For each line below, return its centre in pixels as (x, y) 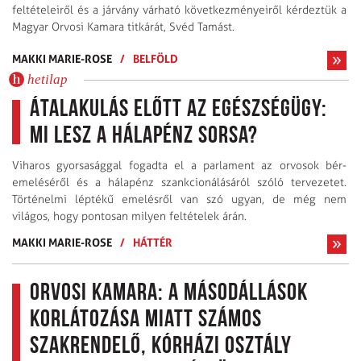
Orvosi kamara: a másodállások (169, 293)
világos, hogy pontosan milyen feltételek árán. (129, 216)
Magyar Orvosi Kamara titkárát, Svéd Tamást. (123, 27)
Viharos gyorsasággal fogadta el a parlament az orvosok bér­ (179, 165)
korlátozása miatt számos (146, 320)
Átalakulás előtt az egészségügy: (178, 110)
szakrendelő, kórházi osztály (161, 346)
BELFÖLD (156, 58)
